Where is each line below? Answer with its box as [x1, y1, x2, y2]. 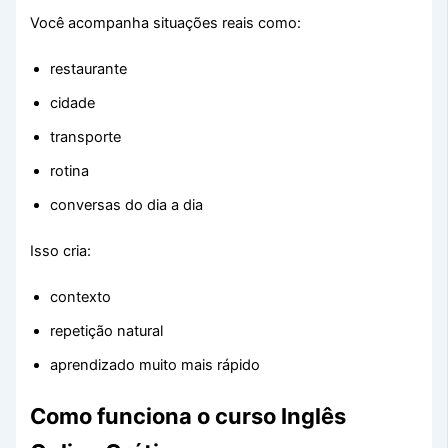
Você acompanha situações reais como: [30, 13, 302, 32]
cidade [50, 93, 96, 112]
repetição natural [50, 321, 164, 340]
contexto [50, 287, 112, 306]
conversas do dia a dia [50, 195, 204, 214]
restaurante [50, 59, 128, 78]
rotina [50, 161, 90, 180]
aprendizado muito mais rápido [50, 355, 261, 374]
